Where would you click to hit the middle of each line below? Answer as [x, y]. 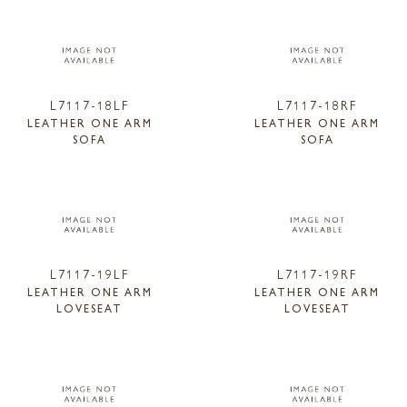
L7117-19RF [318, 274]
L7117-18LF [90, 104]
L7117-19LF [90, 274]
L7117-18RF [318, 104]
